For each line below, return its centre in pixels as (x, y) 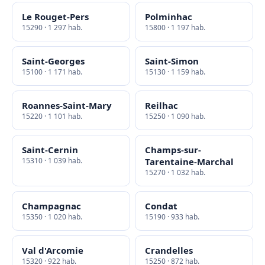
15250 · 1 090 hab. (175, 116)
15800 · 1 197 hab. (175, 28)
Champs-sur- (173, 150)
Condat (161, 206)
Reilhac (161, 105)
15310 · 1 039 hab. (52, 161)
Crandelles (169, 250)
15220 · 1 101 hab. (52, 116)
